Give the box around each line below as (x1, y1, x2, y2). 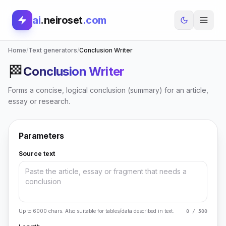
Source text (19, 150, 55, 157)
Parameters (19, 131, 64, 141)
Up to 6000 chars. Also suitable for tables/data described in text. (19, 208, 174, 214)
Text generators (28, 46, 77, 54)
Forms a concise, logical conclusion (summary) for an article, (8, 86, 208, 94)
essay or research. (8, 97, 70, 105)
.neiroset (40, 14, 83, 26)
